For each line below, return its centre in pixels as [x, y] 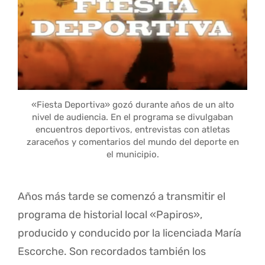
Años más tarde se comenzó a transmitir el [122, 197]
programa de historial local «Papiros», [110, 215]
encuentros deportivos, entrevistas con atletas [132, 129]
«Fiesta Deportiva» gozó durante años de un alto [132, 104]
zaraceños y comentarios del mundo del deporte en [132, 142]
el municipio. [132, 154]
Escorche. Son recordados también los [112, 252]
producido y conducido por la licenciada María [130, 233]
